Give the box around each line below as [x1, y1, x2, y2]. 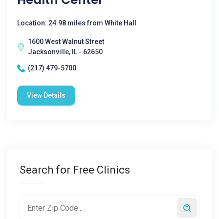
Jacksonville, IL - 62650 [28, 48, 103, 56]
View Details [27, 91, 66, 99]
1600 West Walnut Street [28, 38, 104, 45]
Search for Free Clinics [20, 164, 130, 176]
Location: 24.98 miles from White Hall [17, 19, 136, 27]
